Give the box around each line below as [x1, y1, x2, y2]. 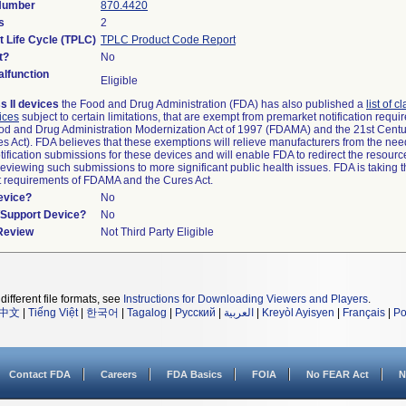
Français [343, 306, 385, 319]
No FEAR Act [306, 369, 369, 380]
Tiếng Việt [28, 306, 78, 319]
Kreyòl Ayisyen [262, 306, 334, 319]
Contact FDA [9, 369, 71, 380]
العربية [224, 306, 254, 319]
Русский [175, 306, 216, 319]
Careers [101, 369, 137, 380]
